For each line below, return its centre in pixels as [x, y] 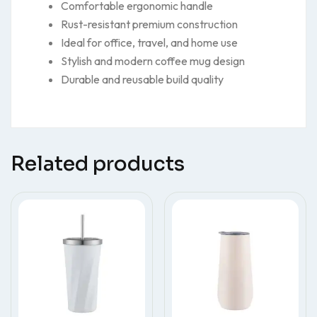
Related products [98, 164]
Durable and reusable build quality [142, 79]
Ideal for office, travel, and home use [149, 42]
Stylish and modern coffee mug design [153, 61]
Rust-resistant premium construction [149, 24]
